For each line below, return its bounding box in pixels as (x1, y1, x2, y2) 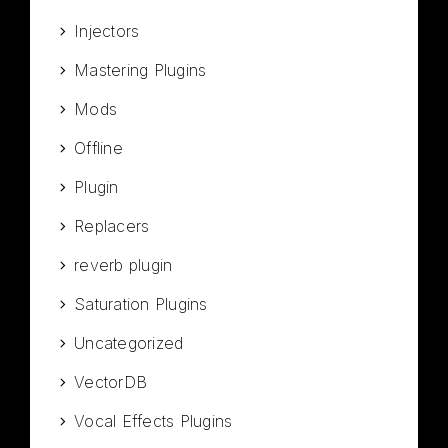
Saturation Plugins (74, 294, 208, 315)
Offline (74, 138, 123, 159)
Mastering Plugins (74, 60, 207, 81)
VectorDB (74, 372, 148, 393)
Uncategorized (74, 333, 184, 354)
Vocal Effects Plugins (74, 411, 233, 432)
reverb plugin (74, 255, 173, 276)
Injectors (74, 21, 140, 42)
